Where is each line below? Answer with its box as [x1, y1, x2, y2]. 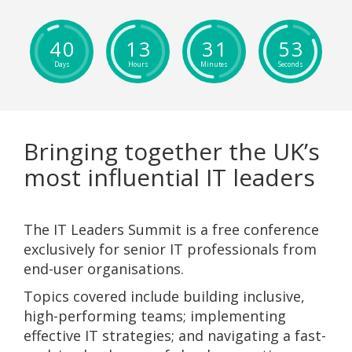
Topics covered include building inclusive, [24, 287, 305, 306]
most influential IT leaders [24, 161, 315, 193]
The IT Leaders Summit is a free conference [24, 220, 319, 239]
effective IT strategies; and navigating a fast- [24, 326, 326, 345]
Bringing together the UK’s [24, 135, 320, 167]
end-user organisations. [24, 259, 184, 278]
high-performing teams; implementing [24, 306, 286, 325]
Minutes [200, 59, 228, 68]
